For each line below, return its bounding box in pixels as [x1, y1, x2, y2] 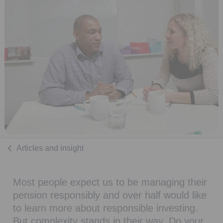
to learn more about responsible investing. [13, 203, 198, 214]
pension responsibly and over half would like [13, 190, 207, 201]
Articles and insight [16, 144, 84, 153]
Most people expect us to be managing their [13, 177, 207, 188]
